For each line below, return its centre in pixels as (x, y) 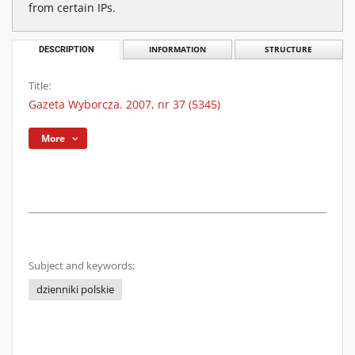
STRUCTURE (289, 50)
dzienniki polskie (75, 290)
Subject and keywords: (82, 266)
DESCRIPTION (66, 50)
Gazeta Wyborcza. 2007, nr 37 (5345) (124, 104)
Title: (40, 86)
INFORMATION (177, 50)
